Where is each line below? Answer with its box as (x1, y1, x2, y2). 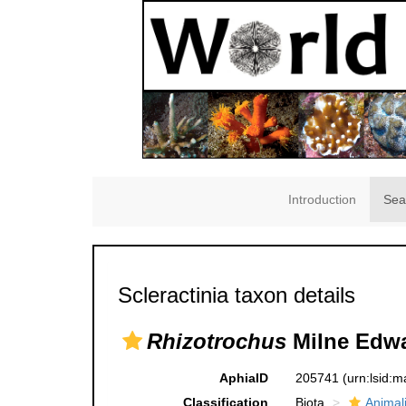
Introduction (288, 192, 356, 208)
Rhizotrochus (147, 329, 286, 354)
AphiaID (218, 371, 268, 386)
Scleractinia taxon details (118, 283, 355, 308)
